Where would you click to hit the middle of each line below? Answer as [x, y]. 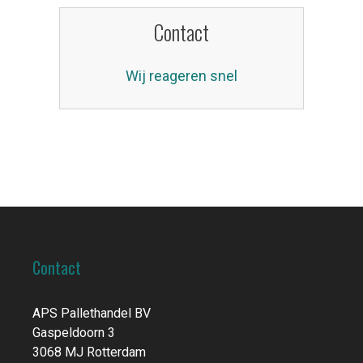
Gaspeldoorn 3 [74, 332]
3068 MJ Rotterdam [89, 352]
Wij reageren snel [181, 75]
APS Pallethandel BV [92, 313]
